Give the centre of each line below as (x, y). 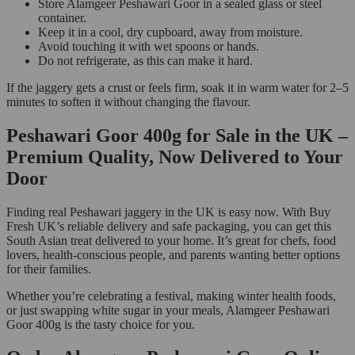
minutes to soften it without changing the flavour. (128, 101)
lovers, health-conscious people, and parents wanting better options (173, 254)
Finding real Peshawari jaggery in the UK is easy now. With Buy (168, 212)
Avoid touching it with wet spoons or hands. (150, 46)
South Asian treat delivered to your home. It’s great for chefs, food (171, 240)
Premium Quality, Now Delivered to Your (175, 157)
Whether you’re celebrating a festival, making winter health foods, (171, 296)
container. (64, 17)
